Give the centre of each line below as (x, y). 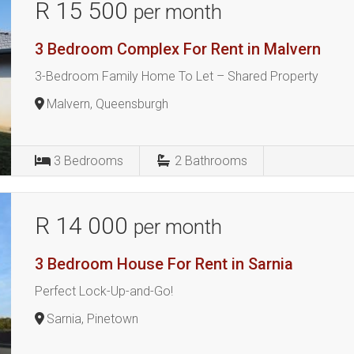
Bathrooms (217, 161)
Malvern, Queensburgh (108, 104)
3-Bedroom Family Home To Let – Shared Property (177, 76)
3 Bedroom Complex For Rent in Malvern (178, 49)
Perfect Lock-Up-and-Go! (104, 291)
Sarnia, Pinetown (93, 319)
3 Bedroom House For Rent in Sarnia (164, 264)
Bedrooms (94, 161)
